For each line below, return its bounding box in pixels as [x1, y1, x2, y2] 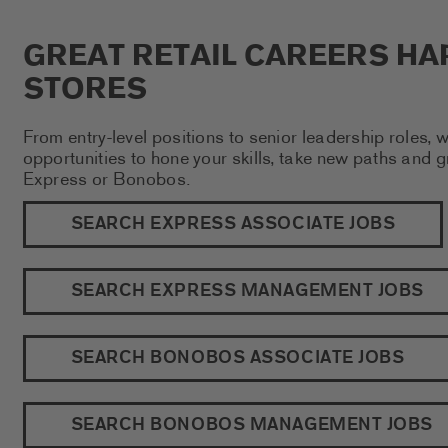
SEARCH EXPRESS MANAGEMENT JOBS [70, 278, 424, 306]
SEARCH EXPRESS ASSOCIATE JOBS [70, 211, 396, 239]
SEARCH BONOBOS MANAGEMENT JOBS [70, 412, 433, 440]
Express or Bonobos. [22, 166, 192, 194]
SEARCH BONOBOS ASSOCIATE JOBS [70, 345, 405, 373]
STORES [22, 68, 147, 113]
